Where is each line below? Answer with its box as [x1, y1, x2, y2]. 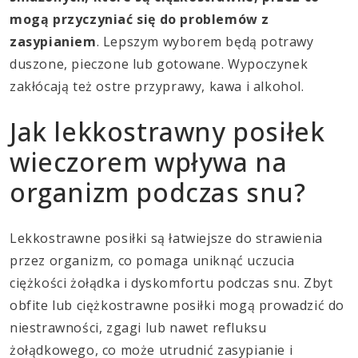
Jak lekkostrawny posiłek [10, 114, 325, 149]
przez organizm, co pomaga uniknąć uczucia [10, 252, 295, 270]
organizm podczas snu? [10, 175, 306, 210]
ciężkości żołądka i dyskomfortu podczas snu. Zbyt [10, 274, 333, 292]
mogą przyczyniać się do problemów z [10, 10, 269, 29]
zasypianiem [10, 33, 97, 51]
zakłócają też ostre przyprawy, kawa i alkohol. [10, 78, 304, 96]
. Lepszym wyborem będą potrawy [96, 33, 314, 51]
